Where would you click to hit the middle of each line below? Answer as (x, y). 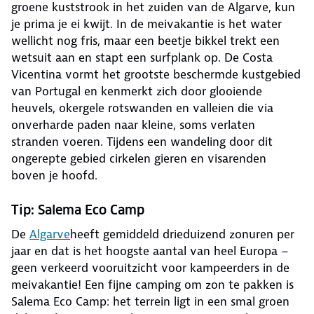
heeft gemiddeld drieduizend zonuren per (182, 234)
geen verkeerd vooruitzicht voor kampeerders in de (150, 268)
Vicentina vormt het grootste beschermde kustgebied (156, 75)
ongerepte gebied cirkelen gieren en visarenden (139, 159)
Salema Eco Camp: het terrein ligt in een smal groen (150, 302)
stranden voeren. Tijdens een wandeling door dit (142, 142)
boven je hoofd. (54, 176)
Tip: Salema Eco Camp (78, 210)
